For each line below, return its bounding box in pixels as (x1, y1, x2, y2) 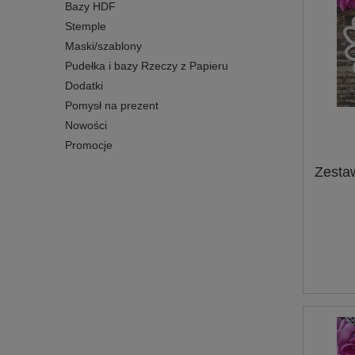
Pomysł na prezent (65, 98, 158, 112)
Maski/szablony (65, 39, 142, 52)
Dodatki (65, 78, 103, 92)
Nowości (65, 118, 107, 132)
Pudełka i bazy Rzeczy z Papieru (65, 59, 228, 72)
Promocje (65, 138, 113, 151)
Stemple (65, 19, 106, 32)
